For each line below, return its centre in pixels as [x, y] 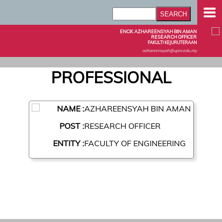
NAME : [70, 108]
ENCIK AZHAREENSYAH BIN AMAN [158, 31]
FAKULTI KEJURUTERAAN [172, 42]
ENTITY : [68, 143]
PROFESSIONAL [111, 78]
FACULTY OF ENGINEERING [135, 143]
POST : [72, 126]
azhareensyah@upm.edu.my [169, 50]
